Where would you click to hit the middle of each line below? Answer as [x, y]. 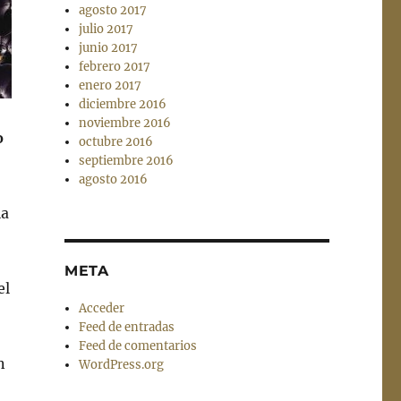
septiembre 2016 [127, 161]
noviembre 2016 [125, 124]
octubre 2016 [116, 142]
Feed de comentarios [138, 346]
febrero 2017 [115, 67]
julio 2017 [107, 30]
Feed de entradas [127, 328]
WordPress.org [122, 365]
